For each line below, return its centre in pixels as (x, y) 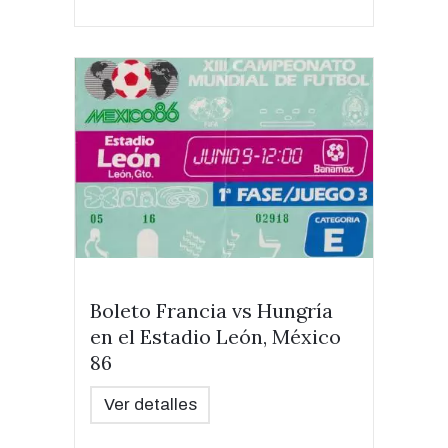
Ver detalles (150, 404)
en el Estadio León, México (215, 336)
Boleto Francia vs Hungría (211, 310)
